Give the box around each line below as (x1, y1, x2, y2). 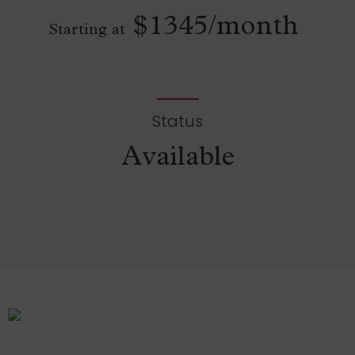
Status (152, 110, 203, 133)
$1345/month (125, 15, 299, 44)
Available (120, 146, 235, 174)
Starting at (48, 23, 125, 40)
